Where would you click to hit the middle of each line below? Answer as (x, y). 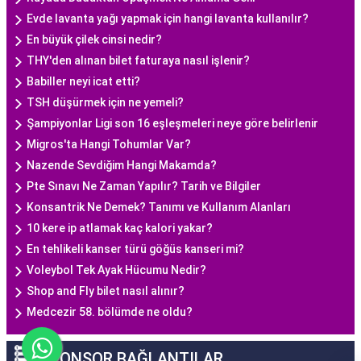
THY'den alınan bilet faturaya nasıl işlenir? (138, 60)
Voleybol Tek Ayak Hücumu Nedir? (116, 270)
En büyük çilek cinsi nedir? (94, 39)
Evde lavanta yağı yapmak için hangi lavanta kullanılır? (168, 19)
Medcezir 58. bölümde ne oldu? (110, 312)
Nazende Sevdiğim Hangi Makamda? (122, 165)
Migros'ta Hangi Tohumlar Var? (109, 144)
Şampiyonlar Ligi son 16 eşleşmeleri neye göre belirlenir (172, 123)
